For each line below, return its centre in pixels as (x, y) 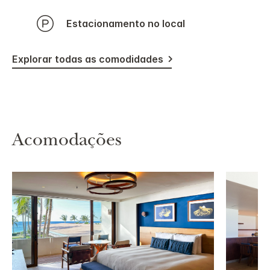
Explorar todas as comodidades (88, 59)
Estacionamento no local (129, 23)
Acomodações (67, 142)
